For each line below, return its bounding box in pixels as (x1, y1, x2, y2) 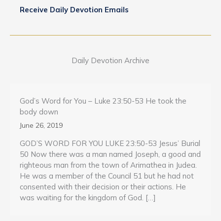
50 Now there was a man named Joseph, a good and (20, 149, 201, 159)
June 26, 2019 (20, 120, 63, 130)
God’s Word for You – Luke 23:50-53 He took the (20, 96, 186, 106)
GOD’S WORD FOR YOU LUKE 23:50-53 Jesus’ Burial (20, 138, 200, 148)
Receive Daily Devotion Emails (20, 4, 129, 14)
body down (20, 107, 58, 116)
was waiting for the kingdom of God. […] (20, 192, 156, 202)
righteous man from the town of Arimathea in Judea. (20, 160, 197, 170)
